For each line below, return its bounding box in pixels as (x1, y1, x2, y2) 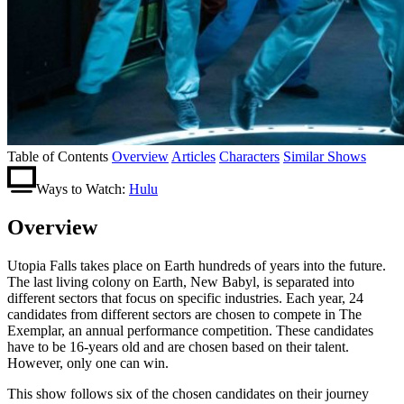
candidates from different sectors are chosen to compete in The (7, 306, 362, 322)
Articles (171, 148, 216, 164)
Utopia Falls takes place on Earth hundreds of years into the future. (7, 257, 386, 273)
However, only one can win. (7, 354, 169, 371)
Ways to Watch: (36, 180, 125, 197)
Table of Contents (7, 148, 108, 164)
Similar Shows (283, 148, 366, 164)
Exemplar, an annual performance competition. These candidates (7, 322, 373, 338)
